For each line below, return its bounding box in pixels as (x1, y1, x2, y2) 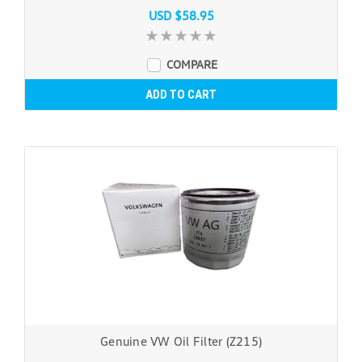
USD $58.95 (148, 7, 214, 23)
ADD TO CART (145, 86, 217, 102)
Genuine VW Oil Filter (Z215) (100, 333, 262, 348)
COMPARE (166, 57, 217, 71)
